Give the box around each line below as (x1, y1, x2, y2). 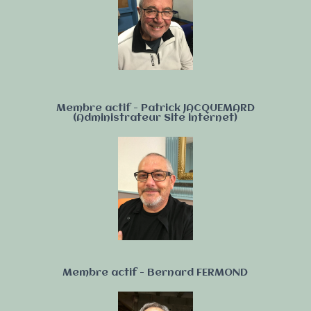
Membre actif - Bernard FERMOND (62, 267, 249, 279)
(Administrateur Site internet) (73, 112, 238, 124)
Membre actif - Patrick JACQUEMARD (56, 103, 255, 115)
